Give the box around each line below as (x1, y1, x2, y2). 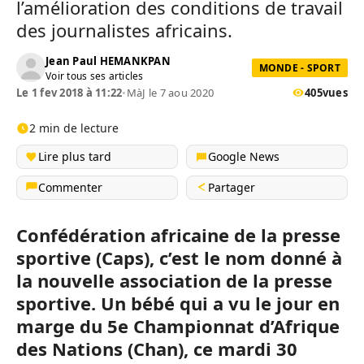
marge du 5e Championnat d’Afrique (16, 314, 340, 339)
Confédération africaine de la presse (16, 223, 340, 248)
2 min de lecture (29, 120, 119, 136)
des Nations (16, 336, 128, 362)
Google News (208, 149, 279, 164)
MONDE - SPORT (258, 60, 340, 75)
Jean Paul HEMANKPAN (45, 53, 171, 68)
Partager (208, 180, 255, 195)
